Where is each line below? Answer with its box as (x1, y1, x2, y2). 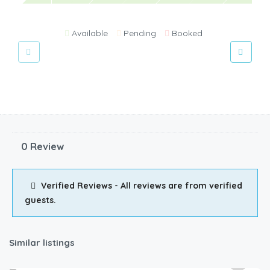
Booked (172, 28, 202, 39)
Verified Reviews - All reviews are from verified (39, 180, 242, 192)
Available (72, 28, 108, 39)
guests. (25, 195, 56, 206)
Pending (124, 28, 156, 39)
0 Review (21, 140, 64, 153)
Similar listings (9, 237, 75, 249)
